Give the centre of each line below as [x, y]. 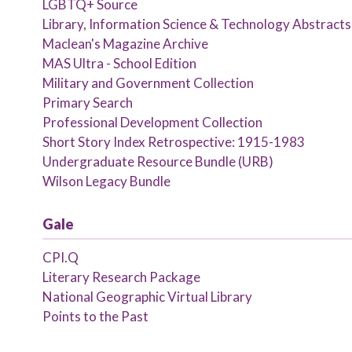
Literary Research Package [121, 277]
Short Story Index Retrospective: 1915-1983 [173, 142]
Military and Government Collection [148, 83]
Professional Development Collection [152, 122]
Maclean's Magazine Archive [125, 44]
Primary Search [87, 103]
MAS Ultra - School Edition [119, 63]
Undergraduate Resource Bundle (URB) [158, 161]
